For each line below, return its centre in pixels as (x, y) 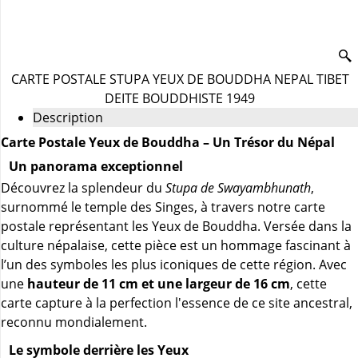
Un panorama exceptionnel (96, 166)
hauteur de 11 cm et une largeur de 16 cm (159, 284)
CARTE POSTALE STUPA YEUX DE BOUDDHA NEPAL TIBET (180, 79)
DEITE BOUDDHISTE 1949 (180, 98)
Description (68, 117)
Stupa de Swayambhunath (238, 188)
